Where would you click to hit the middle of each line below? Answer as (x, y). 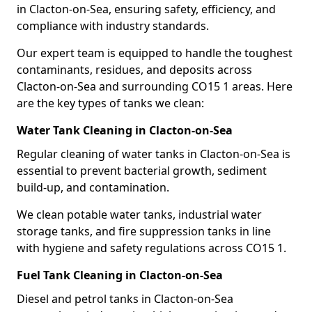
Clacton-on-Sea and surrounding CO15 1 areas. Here (155, 86)
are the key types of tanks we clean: (110, 103)
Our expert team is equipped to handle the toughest (155, 53)
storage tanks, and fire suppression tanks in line (144, 231)
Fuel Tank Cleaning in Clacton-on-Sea (120, 275)
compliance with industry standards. (113, 26)
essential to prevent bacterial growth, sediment (142, 171)
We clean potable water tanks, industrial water (139, 214)
